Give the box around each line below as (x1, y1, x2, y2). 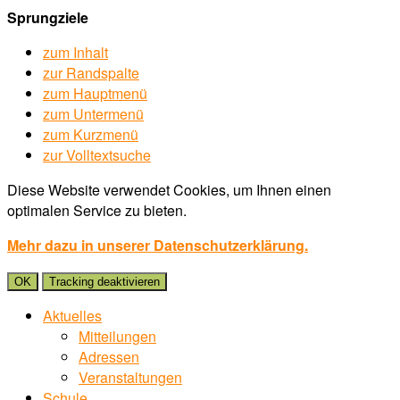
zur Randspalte (43, 62, 139, 83)
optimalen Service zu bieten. (7, 200, 187, 221)
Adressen (79, 346, 139, 367)
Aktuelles (43, 305, 102, 326)
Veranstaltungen (79, 367, 182, 387)
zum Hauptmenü (43, 83, 147, 104)
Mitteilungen (79, 326, 156, 346)
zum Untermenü (43, 104, 144, 124)
